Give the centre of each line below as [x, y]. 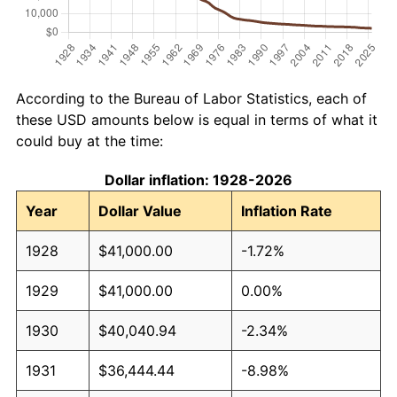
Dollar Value [140, 210]
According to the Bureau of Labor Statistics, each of [191, 98]
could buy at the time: [90, 140]
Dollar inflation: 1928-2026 [198, 179]
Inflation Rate [287, 210]
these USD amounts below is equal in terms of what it [197, 119]
